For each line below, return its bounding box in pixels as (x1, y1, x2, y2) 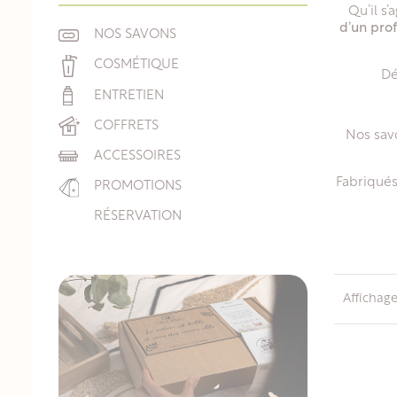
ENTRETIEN (94, 89, 164, 103)
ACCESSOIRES (94, 149, 181, 163)
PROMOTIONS (94, 180, 182, 194)
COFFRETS (94, 119, 159, 133)
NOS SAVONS (94, 28, 176, 43)
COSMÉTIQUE (94, 58, 179, 73)
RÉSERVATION (94, 210, 182, 224)
